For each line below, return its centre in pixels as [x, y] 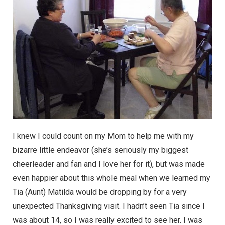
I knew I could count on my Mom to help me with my [103, 136]
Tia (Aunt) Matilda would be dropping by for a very [100, 192]
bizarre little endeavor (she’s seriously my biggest [100, 150]
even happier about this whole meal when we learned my [111, 178]
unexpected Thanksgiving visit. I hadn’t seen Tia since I [109, 206]
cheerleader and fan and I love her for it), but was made [109, 164]
